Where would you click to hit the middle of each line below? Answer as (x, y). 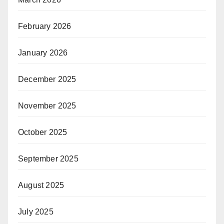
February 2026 (45, 26)
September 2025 (48, 159)
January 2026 (43, 53)
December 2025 (47, 79)
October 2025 (43, 132)
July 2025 (36, 212)
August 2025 (41, 185)
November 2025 (47, 106)
